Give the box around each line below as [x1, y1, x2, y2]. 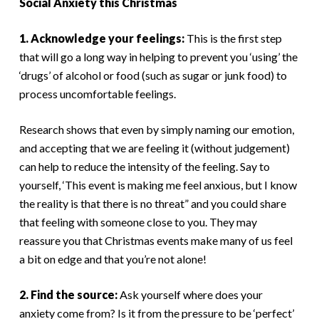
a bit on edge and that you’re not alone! [19, 252, 206, 266]
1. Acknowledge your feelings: [19, 31, 184, 45]
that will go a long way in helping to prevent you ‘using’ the [19, 50, 298, 63]
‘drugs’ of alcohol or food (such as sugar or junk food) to [19, 68, 287, 82]
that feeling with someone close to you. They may [19, 215, 257, 229]
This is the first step [184, 31, 282, 45]
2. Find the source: [19, 288, 117, 301]
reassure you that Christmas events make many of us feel [19, 234, 293, 247]
